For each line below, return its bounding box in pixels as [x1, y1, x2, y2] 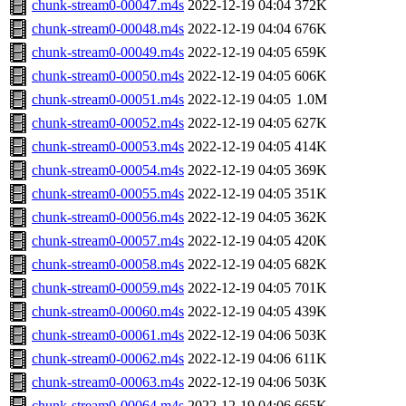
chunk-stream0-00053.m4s [32, 139, 184, 155]
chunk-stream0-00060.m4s [32, 304, 184, 320]
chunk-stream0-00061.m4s [32, 327, 184, 343]
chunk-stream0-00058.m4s [32, 256, 184, 273]
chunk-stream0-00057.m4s [32, 233, 184, 249]
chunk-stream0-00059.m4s [32, 280, 184, 296]
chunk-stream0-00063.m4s [32, 374, 184, 391]
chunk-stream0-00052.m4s [32, 115, 184, 131]
